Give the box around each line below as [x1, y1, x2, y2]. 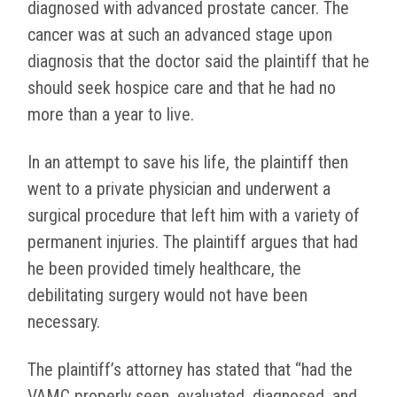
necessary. [27, 311, 100, 333]
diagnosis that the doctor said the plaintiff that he [27, 51, 370, 73]
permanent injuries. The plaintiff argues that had [27, 231, 358, 253]
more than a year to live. [27, 104, 194, 126]
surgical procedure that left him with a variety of [27, 205, 360, 227]
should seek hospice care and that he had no [27, 77, 336, 99]
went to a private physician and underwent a [27, 178, 331, 200]
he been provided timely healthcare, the [27, 258, 301, 280]
